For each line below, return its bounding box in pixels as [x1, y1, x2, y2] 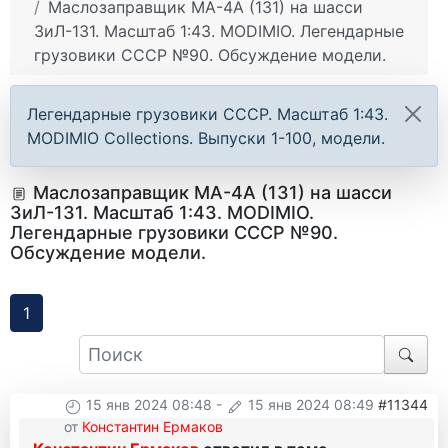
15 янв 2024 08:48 [86, 396, 212, 414]
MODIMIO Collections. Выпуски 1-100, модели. [27, 128, 385, 149]
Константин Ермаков [82, 417, 223, 435]
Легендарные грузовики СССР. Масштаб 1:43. [27, 104, 388, 125]
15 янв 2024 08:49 [248, 396, 374, 414]
